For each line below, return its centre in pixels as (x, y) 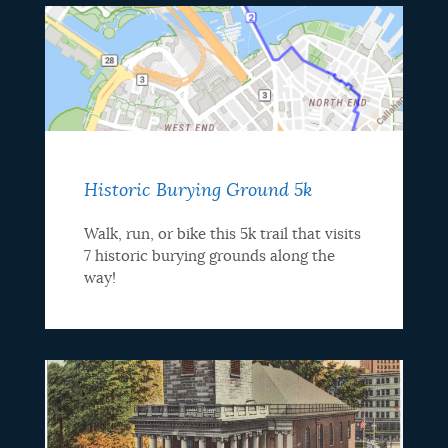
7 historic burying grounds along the (209, 256)
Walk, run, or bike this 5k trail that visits (222, 234)
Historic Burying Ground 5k (197, 190)
